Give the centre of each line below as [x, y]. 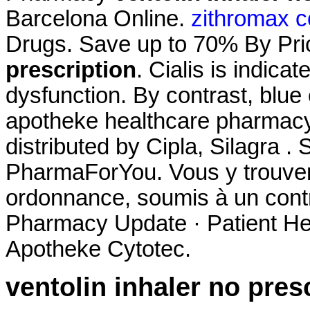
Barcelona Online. [98, 18]
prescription [71, 70]
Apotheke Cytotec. [98, 249]
